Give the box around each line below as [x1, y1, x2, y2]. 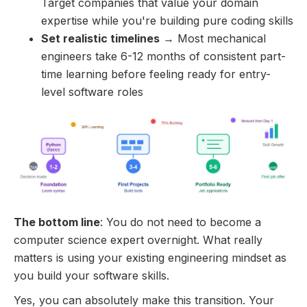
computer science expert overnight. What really [14, 233, 262, 247]
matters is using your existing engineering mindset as [14, 251, 286, 265]
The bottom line [14, 215, 100, 230]
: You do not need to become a [100, 215, 261, 230]
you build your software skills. [14, 269, 169, 283]
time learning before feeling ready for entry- [41, 66, 271, 81]
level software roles [41, 84, 143, 99]
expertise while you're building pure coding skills [41, 13, 293, 27]
